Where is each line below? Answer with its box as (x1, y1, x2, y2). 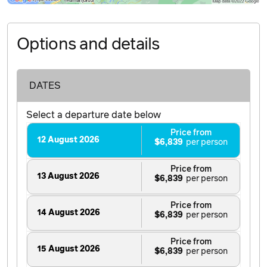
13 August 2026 (37, 172, 100, 181)
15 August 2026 (37, 245, 100, 254)
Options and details (17, 36, 160, 54)
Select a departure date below (26, 110, 161, 120)
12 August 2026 (37, 136, 100, 145)
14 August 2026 (37, 209, 100, 218)
